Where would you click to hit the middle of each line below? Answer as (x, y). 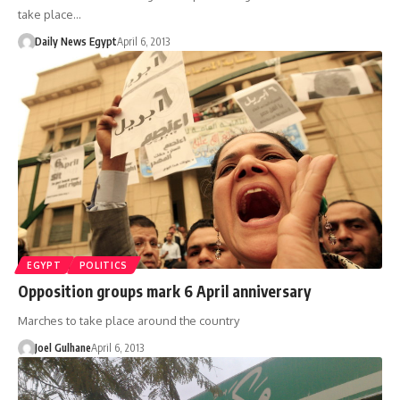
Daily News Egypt (75, 41)
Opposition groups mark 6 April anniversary (164, 292)
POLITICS (104, 266)
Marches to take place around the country (129, 321)
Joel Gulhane (62, 348)
